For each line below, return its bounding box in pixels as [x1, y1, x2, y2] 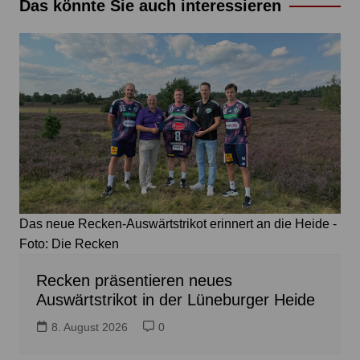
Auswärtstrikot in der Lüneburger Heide [35, 290, 315, 309]
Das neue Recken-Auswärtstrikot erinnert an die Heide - [18, 216, 337, 231]
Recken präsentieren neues [35, 271, 232, 289]
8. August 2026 [51, 320, 128, 333]
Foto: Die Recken [18, 236, 119, 251]
